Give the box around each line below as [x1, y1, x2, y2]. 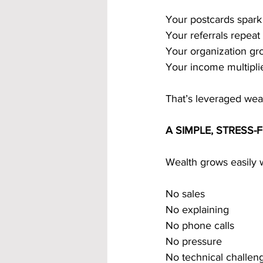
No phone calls [166, 220, 234, 231]
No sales [166, 188, 205, 200]
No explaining [166, 204, 229, 215]
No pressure [166, 235, 222, 247]
